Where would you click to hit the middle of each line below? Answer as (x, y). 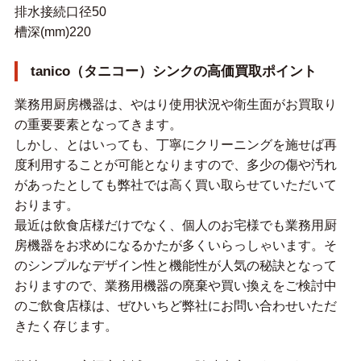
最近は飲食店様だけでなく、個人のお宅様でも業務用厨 (175, 226)
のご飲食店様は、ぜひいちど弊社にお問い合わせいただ (175, 306)
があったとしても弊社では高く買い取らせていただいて (175, 185)
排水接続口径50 (60, 12)
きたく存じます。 (66, 326)
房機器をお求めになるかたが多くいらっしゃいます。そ (175, 246)
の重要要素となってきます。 (98, 125)
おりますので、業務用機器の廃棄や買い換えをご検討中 (175, 286)
